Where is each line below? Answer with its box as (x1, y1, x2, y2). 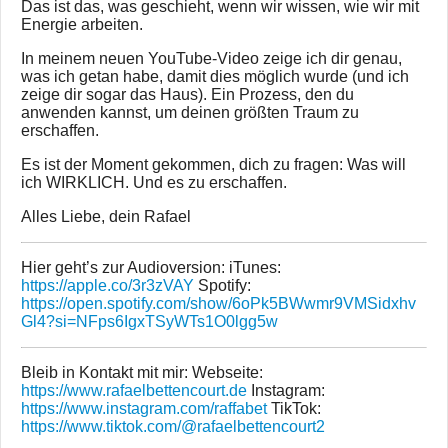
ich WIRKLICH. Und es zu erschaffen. (21, 174, 287, 192)
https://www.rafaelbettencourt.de (21, 382, 247, 400)
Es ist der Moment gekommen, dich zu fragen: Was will (21, 156, 406, 174)
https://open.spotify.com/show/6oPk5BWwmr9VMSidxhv (21, 295, 416, 313)
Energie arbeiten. (21, 16, 143, 34)
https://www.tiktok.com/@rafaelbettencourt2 (21, 418, 325, 436)
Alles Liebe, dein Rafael (21, 208, 191, 226)
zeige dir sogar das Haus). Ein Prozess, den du (21, 86, 354, 104)
